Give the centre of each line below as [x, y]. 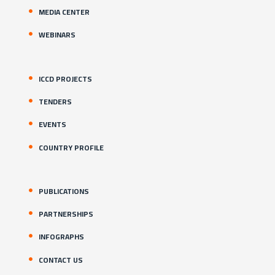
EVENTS [52, 125]
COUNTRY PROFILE [71, 147]
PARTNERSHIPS [66, 214]
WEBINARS [57, 35]
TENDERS [55, 102]
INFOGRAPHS [61, 237]
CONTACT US [61, 260]
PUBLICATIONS [64, 191]
